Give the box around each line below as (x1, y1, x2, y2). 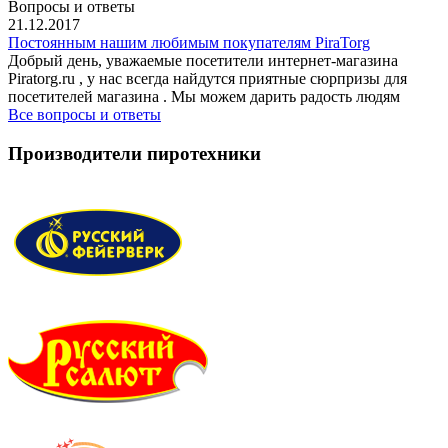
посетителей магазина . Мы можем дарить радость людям (8, 87, 400, 105)
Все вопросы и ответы (8, 105, 161, 123)
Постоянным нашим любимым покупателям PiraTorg (8, 33, 370, 51)
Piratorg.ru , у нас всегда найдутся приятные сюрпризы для (8, 69, 407, 87)
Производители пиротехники (8, 142, 261, 164)
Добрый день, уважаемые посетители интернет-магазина (8, 51, 398, 69)
